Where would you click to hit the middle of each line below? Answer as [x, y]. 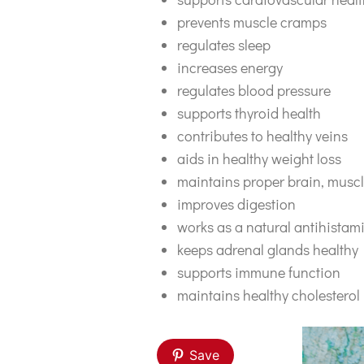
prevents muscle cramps [252, 22]
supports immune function [259, 272]
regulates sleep [224, 44]
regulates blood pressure [254, 90]
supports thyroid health [249, 113]
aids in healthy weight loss [259, 158]
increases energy [230, 67]
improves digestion [236, 204]
